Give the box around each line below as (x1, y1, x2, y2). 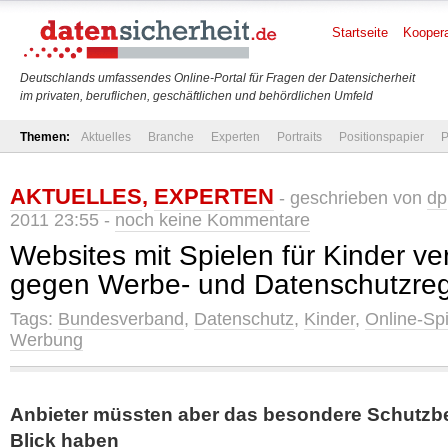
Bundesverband (58, 309, 184, 329)
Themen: (20, 130, 70, 144)
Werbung (10, 330, 83, 350)
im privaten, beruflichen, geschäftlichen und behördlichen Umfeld (20, 89, 373, 103)
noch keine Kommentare (115, 210, 310, 230)
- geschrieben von (274, 188, 427, 208)
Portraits (277, 130, 322, 144)
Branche (148, 130, 194, 144)
